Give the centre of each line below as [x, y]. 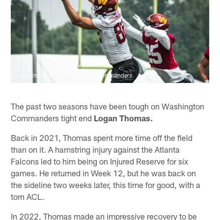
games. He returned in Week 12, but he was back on [104, 173]
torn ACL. [28, 196]
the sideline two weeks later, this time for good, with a [106, 184]
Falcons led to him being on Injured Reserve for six [100, 161]
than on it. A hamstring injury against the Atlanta [96, 149]
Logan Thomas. [124, 118]
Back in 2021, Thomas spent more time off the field [102, 137]
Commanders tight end [53, 118]
